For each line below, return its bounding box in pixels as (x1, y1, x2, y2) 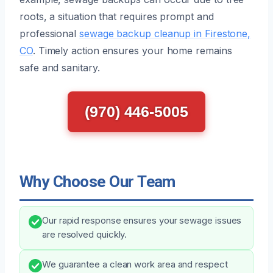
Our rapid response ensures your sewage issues (42, 214, 242, 226)
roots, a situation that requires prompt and (19, 10, 214, 23)
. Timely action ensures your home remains (32, 44, 232, 57)
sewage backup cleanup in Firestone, (79, 27, 251, 40)
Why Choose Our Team (19, 172, 175, 191)
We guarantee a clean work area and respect (42, 258, 228, 270)
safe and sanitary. (19, 61, 100, 74)
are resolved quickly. (42, 229, 127, 240)
